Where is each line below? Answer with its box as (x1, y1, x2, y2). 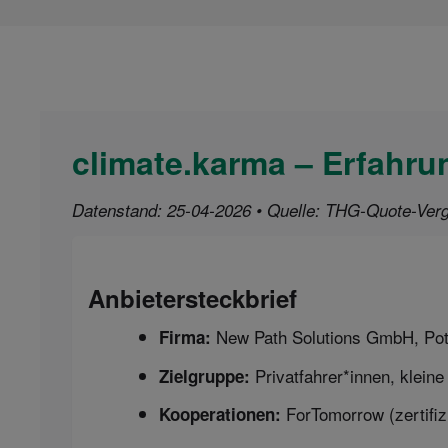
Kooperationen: (159, 402, 281, 427)
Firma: (159, 324, 211, 349)
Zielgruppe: (159, 363, 250, 388)
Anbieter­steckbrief (88, 280, 297, 315)
